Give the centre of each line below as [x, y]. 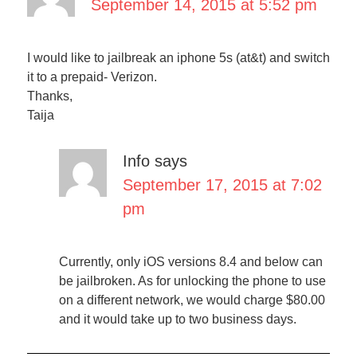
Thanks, [49, 96]
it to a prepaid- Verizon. [92, 77]
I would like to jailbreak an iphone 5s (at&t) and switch [178, 58]
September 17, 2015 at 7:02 [222, 185]
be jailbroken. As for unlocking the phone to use [192, 281]
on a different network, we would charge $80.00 [192, 300]
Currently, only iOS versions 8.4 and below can [190, 262]
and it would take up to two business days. [177, 319]
